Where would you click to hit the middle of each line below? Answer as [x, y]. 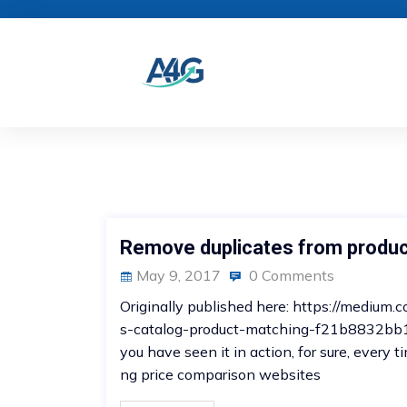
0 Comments [290, 275]
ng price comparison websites [220, 374]
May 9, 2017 [179, 275]
